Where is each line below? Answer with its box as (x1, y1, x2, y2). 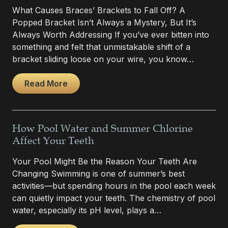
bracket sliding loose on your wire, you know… (12, 53, 194, 64)
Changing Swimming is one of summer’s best (12, 168, 185, 179)
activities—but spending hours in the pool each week (12, 180, 216, 191)
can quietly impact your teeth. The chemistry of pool (12, 192, 215, 203)
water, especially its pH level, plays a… (12, 205, 161, 215)
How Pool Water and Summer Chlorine (12, 122, 193, 135)
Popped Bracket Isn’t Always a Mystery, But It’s (12, 17, 196, 27)
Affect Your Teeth (12, 134, 94, 147)
